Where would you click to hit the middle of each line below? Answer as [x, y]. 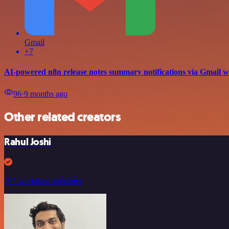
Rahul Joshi [28, 142]
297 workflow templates [43, 180]
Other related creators [63, 117]
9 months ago [46, 94]
